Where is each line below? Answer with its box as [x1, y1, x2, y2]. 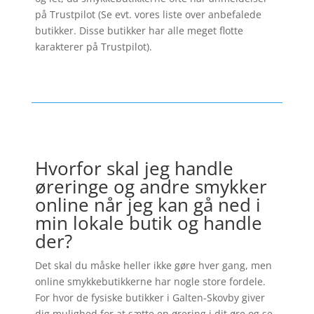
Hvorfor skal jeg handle [34, 156, 233, 182]
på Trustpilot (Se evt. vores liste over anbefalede [34, 8, 261, 22]
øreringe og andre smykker [34, 174, 267, 200]
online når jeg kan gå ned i [34, 192, 261, 218]
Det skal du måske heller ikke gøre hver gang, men [34, 259, 272, 273]
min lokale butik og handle [34, 210, 262, 236]
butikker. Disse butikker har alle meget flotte [34, 24, 243, 38]
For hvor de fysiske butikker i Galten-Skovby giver [34, 291, 265, 305]
